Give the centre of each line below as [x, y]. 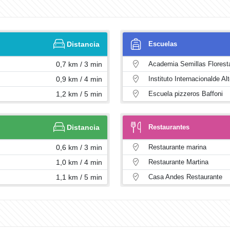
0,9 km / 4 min [79, 79]
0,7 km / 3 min [79, 64]
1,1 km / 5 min [79, 177]
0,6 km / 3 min [79, 147]
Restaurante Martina [178, 162]
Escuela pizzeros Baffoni [186, 94]
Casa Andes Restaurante [185, 177]
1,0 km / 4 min [79, 162]
